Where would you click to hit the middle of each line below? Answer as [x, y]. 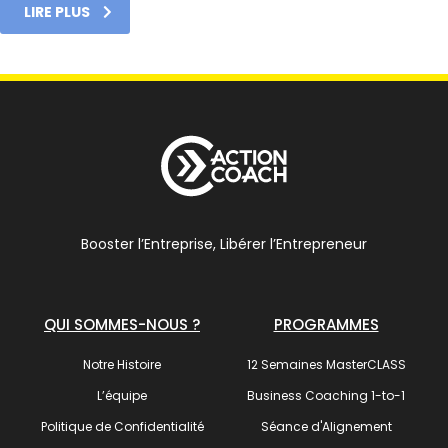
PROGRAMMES [326, 324]
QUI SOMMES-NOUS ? [122, 324]
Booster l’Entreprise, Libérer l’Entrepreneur [224, 243]
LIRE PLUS [57, 12]
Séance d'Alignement [326, 426]
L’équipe [122, 395]
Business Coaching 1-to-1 [326, 395]
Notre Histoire [122, 364]
